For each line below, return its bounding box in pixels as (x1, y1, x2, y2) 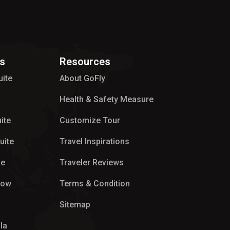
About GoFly (60, 73, 105, 83)
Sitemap (60, 200, 90, 209)
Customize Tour (60, 116, 120, 125)
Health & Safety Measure (60, 94, 154, 104)
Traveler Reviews (60, 158, 124, 167)
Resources (60, 55, 110, 68)
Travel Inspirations (60, 137, 129, 146)
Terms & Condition (60, 179, 130, 188)
